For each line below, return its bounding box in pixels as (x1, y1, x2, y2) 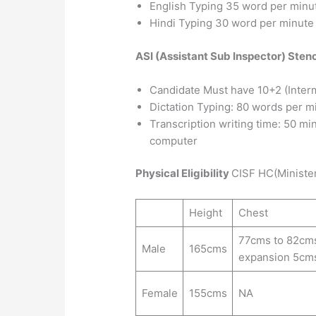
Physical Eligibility (135, 166, 232, 181)
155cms (188, 286, 227, 300)
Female (141, 286, 178, 300)
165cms (188, 242, 227, 256)
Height (188, 206, 222, 220)
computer (150, 133, 198, 147)
